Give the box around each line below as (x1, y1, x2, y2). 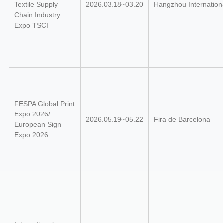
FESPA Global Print (14, 99, 75, 108)
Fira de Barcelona (153, 115, 210, 123)
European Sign (14, 120, 61, 128)
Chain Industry (14, 10, 60, 19)
